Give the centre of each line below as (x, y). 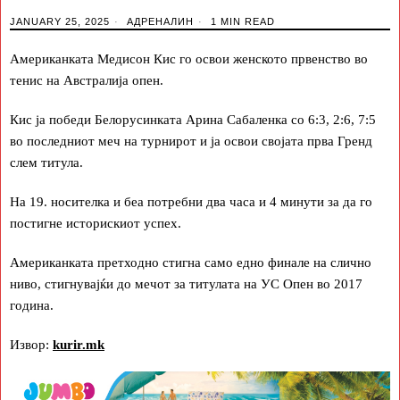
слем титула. (46, 162)
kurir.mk (79, 344)
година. (32, 305)
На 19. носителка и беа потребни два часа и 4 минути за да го (191, 201)
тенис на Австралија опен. (87, 80)
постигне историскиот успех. (96, 223)
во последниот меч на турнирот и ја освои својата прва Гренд (191, 141)
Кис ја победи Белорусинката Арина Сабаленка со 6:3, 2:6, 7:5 (193, 119)
